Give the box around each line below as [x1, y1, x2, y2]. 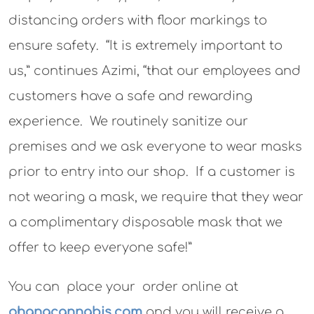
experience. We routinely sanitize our [8, 114, 248, 128]
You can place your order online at [8, 280, 238, 294]
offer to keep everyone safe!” [8, 240, 192, 254]
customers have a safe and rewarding [8, 89, 252, 103]
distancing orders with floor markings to [8, 13, 267, 27]
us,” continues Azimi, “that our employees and [8, 64, 301, 78]
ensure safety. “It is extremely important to [8, 39, 282, 53]
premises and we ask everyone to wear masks [8, 139, 302, 153]
